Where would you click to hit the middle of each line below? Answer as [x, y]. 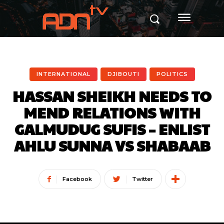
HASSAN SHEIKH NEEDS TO [112, 96]
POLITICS [172, 74]
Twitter [142, 179]
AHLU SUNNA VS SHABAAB [112, 145]
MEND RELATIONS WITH [112, 112]
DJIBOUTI [123, 74]
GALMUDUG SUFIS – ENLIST [112, 129]
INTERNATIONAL [63, 74]
